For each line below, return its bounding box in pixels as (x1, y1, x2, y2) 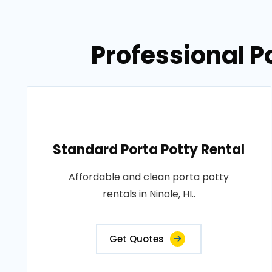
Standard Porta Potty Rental (53, 140, 245, 159)
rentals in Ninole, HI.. (102, 187, 195, 201)
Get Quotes (109, 233, 165, 245)
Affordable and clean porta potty (69, 170, 229, 184)
